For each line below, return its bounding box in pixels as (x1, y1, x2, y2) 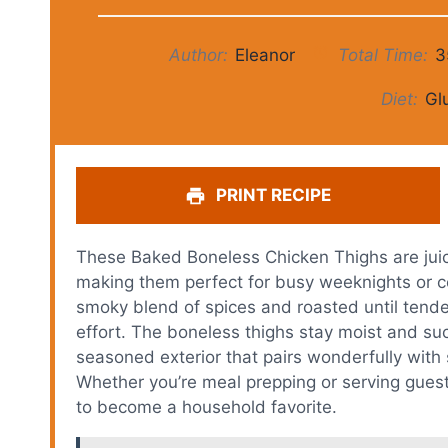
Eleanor (235, 44, 296, 65)
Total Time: (332, 44, 428, 65)
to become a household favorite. (76, 396, 338, 417)
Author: (169, 44, 229, 65)
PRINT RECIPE (212, 184, 332, 205)
